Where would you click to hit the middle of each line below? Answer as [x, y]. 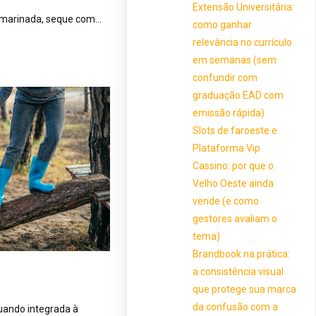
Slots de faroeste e [235, 130]
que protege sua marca [245, 289]
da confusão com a [236, 306]
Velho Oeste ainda [233, 183]
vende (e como [226, 201]
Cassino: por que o [233, 165]
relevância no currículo [243, 42]
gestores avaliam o [235, 218]
